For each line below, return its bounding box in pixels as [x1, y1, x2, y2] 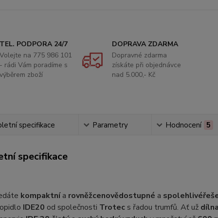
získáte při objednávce [111, 60, 181, 70]
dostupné [118, 190, 155, 201]
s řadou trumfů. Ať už [125, 202, 200, 213]
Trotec [99, 202, 125, 213]
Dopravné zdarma [111, 51, 167, 60]
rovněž [68, 190, 92, 201]
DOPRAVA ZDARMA [111, 39, 178, 49]
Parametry [92, 120, 128, 130]
